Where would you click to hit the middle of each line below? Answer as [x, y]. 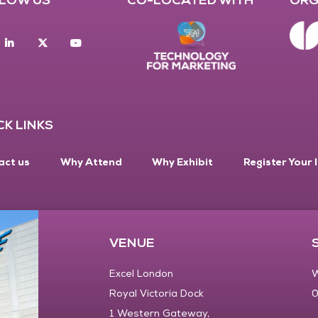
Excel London [141, 274]
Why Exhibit [183, 162]
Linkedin [46, 43]
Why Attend [91, 162]
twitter [76, 43]
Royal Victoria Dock [156, 294]
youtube [113, 43]
